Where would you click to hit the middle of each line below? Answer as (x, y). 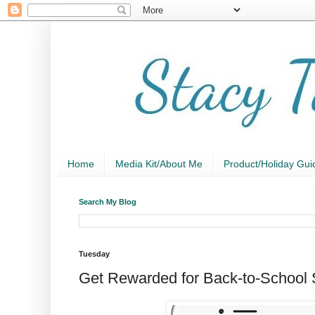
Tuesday (94, 253)
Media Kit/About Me (159, 164)
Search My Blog (108, 201)
